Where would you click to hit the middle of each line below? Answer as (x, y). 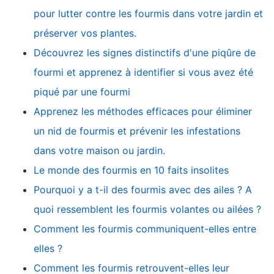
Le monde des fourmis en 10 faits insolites (131, 170)
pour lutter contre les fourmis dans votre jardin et (148, 13)
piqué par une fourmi (82, 91)
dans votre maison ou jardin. (99, 150)
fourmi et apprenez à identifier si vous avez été (143, 72)
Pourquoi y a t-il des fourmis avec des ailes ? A (143, 189)
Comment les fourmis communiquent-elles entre (145, 228)
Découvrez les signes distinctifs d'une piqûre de (145, 52)
